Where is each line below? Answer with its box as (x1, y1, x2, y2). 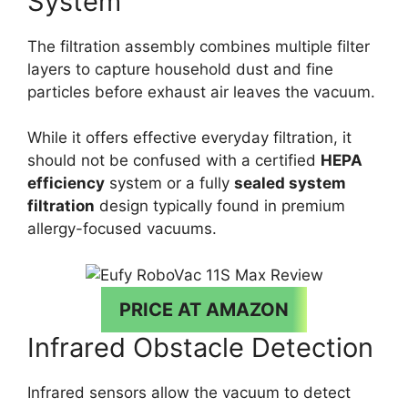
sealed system (234, 174, 346, 193)
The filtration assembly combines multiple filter (27, 36, 370, 56)
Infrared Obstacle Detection (27, 331, 373, 363)
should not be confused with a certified (27, 151, 321, 170)
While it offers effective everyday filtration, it (27, 128, 352, 148)
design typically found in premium (95, 197, 345, 216)
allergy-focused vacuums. (27, 219, 217, 239)
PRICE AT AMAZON (119, 298, 289, 321)
